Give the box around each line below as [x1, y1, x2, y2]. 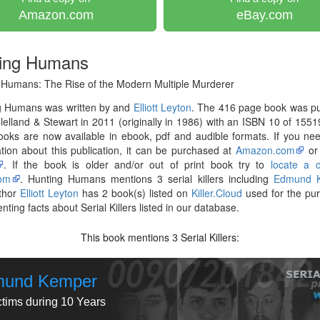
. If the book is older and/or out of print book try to [3, 157, 271, 171]
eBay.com [236, 8, 293, 22]
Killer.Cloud [191, 186, 243, 200]
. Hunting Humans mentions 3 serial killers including [19, 171, 274, 186]
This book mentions [81, 230, 173, 244]
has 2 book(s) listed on [79, 186, 192, 200]
